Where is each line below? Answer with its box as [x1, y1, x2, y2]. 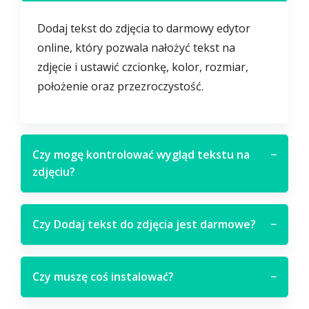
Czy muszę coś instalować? [32, 269, 174, 284]
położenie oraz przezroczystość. [37, 79, 203, 94]
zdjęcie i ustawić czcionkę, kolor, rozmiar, [37, 59, 248, 74]
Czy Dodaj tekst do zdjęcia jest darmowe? [32, 217, 256, 232]
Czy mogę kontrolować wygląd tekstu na [32, 147, 250, 162]
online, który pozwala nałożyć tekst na [37, 40, 235, 55]
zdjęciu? [32, 164, 75, 179]
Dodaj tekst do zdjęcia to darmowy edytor [37, 21, 250, 36]
